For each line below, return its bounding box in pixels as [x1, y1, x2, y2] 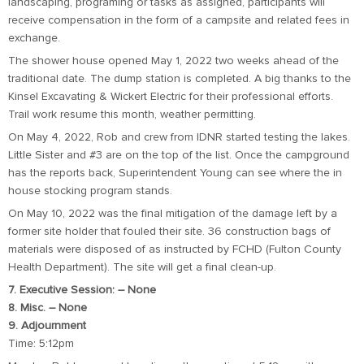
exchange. [8, 32, 60, 44]
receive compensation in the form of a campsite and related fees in [8, 15, 349, 26]
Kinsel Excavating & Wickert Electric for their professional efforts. [8, 91, 333, 102]
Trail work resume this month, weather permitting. [8, 109, 256, 120]
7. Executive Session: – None [8, 284, 156, 296]
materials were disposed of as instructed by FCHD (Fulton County [8, 244, 341, 255]
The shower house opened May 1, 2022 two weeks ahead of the [8, 55, 339, 67]
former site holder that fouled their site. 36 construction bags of [8, 226, 331, 237]
